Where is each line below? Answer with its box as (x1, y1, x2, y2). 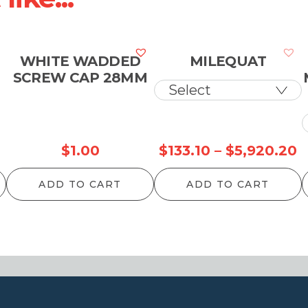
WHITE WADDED (19, 53, 141, 69)
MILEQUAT (189, 53, 267, 69)
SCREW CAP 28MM (12, 69, 148, 86)
